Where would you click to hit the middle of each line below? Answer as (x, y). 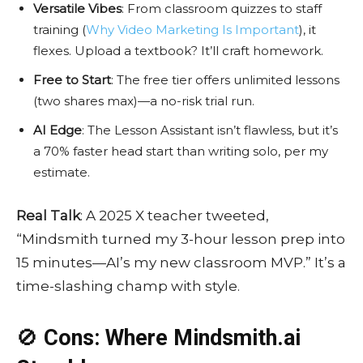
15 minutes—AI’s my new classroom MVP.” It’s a (181, 263)
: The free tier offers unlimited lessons (225, 80)
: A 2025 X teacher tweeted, (175, 216)
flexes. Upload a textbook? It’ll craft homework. (178, 51)
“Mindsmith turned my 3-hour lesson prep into (181, 239)
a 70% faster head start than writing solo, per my (181, 152)
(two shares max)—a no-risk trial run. (144, 101)
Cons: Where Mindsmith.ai (172, 338)
